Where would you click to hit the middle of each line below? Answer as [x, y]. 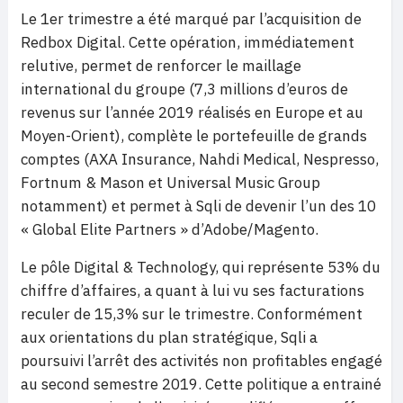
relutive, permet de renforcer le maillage [161, 65]
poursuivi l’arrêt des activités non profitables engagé [201, 360]
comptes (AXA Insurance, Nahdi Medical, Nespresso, [200, 159]
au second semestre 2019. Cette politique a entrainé [201, 384]
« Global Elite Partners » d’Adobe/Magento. [170, 229]
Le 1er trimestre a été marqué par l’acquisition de [191, 18]
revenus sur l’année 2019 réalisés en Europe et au [192, 112]
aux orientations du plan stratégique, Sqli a [169, 337]
